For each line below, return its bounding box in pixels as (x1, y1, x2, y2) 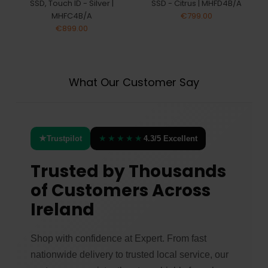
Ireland (30, 197, 95, 221)
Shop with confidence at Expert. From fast (30, 233, 206, 243)
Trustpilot (46, 133, 82, 143)
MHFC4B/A (51, 10, 92, 22)
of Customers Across (30, 178, 211, 202)
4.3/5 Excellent (143, 133, 197, 143)
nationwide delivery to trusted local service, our (30, 249, 229, 260)
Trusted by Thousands (30, 159, 226, 183)
